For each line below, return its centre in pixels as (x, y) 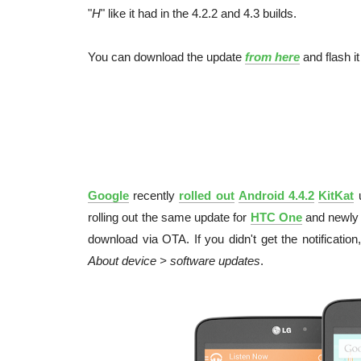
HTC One (276, 217)
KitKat (336, 195)
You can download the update (166, 57)
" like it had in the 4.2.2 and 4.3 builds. (199, 13)
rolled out (207, 195)
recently (154, 195)
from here (272, 57)
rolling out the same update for (169, 217)
